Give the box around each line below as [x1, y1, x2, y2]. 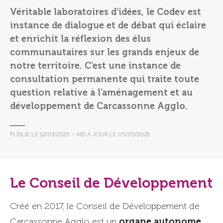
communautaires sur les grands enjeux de [10, 46, 199, 58]
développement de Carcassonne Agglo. [10, 100, 188, 111]
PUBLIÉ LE [10, 131, 38, 138]
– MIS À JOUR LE [71, 131, 118, 138]
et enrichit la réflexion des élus [10, 33, 151, 44]
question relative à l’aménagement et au [10, 87, 193, 98]
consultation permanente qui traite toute [10, 73, 199, 85]
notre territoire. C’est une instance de [10, 60, 181, 71]
